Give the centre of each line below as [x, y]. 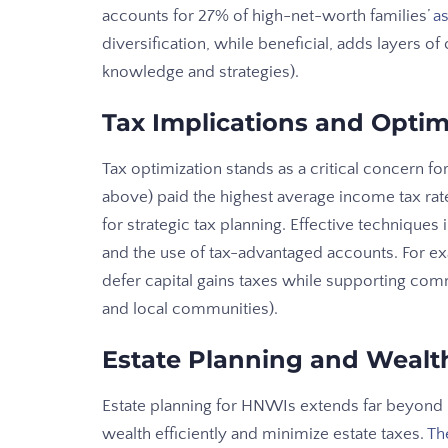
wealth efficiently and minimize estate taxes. [264, 434]
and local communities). [190, 309]
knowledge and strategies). [200, 72]
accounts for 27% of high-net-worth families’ [267, 16]
